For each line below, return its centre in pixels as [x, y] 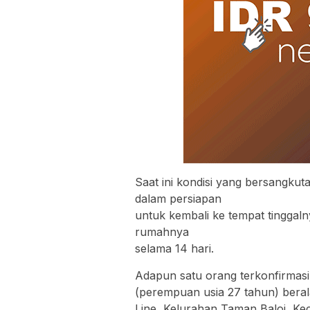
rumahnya [162, 231]
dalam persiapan [178, 198]
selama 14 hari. [174, 248]
